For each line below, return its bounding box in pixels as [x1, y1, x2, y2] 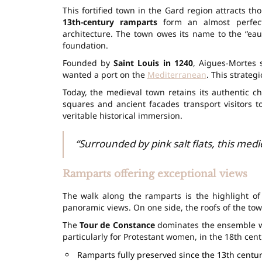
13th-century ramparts [62, 16, 157, 27]
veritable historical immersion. [62, 109, 182, 121]
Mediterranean [147, 68, 206, 80]
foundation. [62, 39, 108, 51]
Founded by [62, 57, 114, 68]
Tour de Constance [79, 219, 155, 230]
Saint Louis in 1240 [113, 57, 193, 68]
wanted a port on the [62, 68, 147, 80]
